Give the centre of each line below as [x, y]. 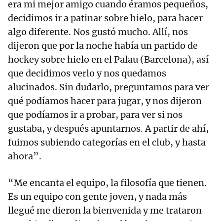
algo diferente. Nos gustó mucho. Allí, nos [98, 32]
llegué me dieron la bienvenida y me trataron [105, 211]
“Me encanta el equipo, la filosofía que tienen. [107, 183]
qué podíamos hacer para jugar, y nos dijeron [105, 101]
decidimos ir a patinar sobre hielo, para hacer [105, 18]
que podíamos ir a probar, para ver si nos [95, 115]
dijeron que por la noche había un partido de [103, 46]
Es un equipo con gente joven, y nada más [97, 197]
